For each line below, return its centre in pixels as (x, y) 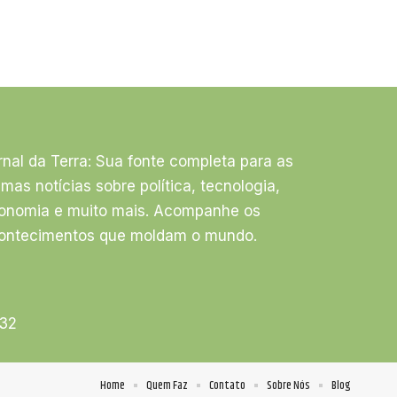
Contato (227, 385)
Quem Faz (167, 385)
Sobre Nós (288, 385)
